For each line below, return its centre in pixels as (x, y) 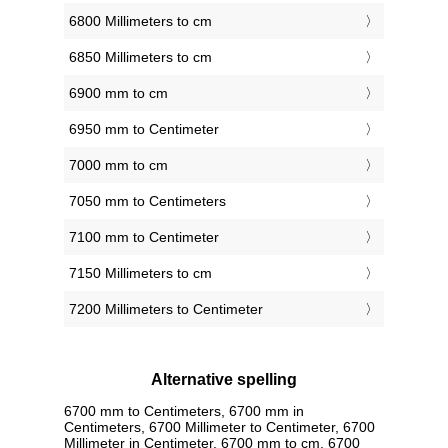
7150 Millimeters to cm (140, 273)
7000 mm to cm (118, 165)
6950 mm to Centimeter (144, 129)
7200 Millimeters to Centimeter (166, 309)
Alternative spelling (224, 380)
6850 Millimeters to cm (140, 57)
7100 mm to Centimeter (144, 237)
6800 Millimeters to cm (140, 21)
